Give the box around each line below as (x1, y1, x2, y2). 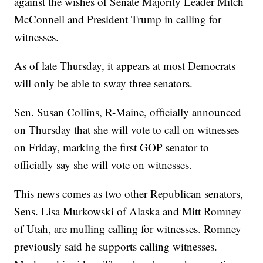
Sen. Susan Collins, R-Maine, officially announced (14, 104, 242, 120)
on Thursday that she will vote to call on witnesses (14, 122, 240, 137)
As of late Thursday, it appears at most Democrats (14, 58, 236, 73)
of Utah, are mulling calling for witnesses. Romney (14, 221, 242, 237)
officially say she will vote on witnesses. (14, 157, 193, 173)
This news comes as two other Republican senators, (14, 186, 244, 201)
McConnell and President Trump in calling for (14, 12, 222, 27)
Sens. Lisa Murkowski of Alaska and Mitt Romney (14, 204, 242, 219)
